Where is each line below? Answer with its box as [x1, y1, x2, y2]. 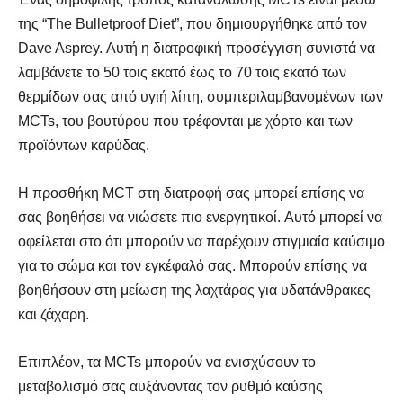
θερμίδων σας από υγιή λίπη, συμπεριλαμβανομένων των [18, 88, 383, 104]
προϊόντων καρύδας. [18, 137, 149, 153]
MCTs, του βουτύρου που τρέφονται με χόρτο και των [18, 112, 353, 129]
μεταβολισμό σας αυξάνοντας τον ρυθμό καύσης [18, 378, 323, 394]
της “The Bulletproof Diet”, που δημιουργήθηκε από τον [18, 15, 367, 31]
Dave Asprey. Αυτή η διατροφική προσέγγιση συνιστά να [18, 40, 375, 56]
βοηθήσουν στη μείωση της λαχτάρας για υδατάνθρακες [18, 282, 371, 298]
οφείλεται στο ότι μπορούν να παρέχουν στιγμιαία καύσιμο [18, 233, 385, 249]
